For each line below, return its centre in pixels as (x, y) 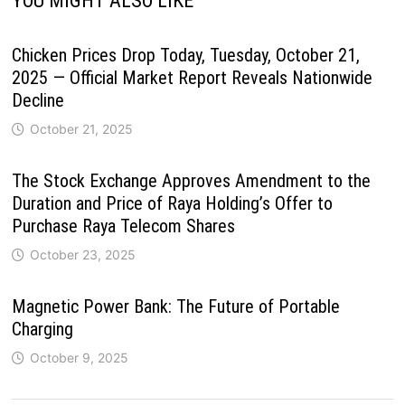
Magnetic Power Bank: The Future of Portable (175, 306)
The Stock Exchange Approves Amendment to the (191, 180)
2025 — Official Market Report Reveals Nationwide (192, 77)
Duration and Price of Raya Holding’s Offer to (172, 203)
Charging (42, 329)
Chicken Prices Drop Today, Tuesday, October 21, (185, 55)
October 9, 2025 (79, 357)
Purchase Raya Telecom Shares (123, 226)
